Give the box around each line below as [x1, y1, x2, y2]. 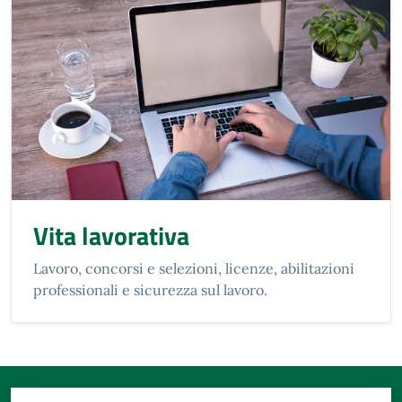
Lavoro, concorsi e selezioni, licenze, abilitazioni [33, 258, 354, 277]
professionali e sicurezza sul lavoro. [33, 280, 267, 299]
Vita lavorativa [33, 215, 189, 255]
